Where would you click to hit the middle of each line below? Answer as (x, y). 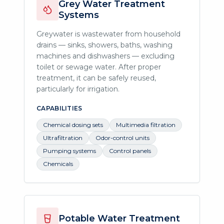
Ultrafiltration (63, 137)
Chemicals (58, 163)
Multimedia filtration (146, 124)
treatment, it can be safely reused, (96, 78)
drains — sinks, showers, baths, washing (104, 45)
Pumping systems (69, 150)
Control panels (130, 150)
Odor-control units (122, 137)
